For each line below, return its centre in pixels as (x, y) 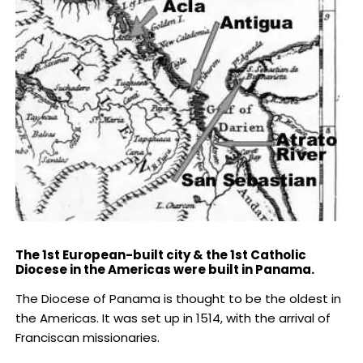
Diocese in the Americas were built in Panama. (167, 270)
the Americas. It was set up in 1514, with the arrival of (173, 318)
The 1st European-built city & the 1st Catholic (160, 255)
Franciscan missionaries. (87, 338)
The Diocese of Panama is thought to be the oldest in (178, 299)
